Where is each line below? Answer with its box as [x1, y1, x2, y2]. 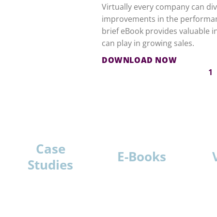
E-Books [117, 148, 166, 166]
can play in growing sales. [102, 37, 194, 48]
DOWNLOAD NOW [102, 54, 177, 65]
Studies [28, 155, 73, 173]
